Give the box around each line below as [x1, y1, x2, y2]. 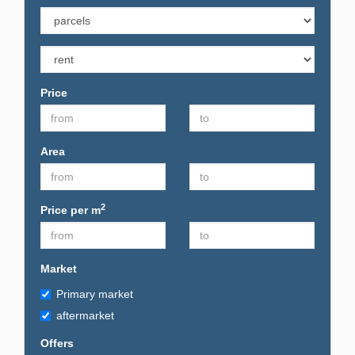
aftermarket [56, 309, 114, 322]
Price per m [40, 204, 101, 216]
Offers [40, 337, 74, 349]
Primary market [56, 288, 133, 300]
